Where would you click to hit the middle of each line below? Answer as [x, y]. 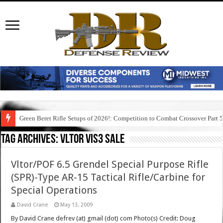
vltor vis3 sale [93, 140]
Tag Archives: [31, 140]
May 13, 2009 [77, 205]
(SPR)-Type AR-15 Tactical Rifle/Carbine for [108, 177]
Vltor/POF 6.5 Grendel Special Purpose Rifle [110, 165]
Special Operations [54, 190]
